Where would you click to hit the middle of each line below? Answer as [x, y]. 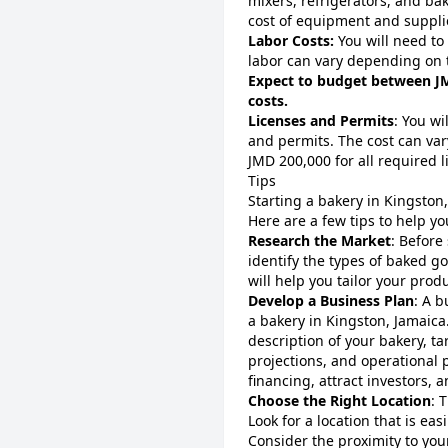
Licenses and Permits [321, 120]
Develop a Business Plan [331, 300]
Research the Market [319, 240]
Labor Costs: [291, 40]
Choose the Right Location [339, 400]
